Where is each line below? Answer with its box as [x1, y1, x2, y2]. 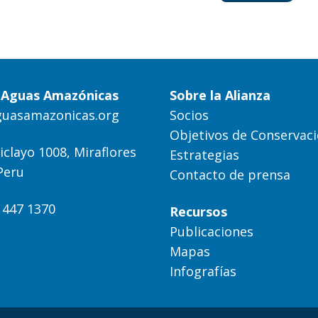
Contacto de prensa [170, 165, 290, 183]
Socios [170, 106, 209, 124]
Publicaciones [170, 222, 253, 240]
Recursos [170, 202, 227, 220]
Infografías [170, 262, 236, 280]
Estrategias [170, 146, 239, 163]
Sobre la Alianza [170, 86, 270, 104]
